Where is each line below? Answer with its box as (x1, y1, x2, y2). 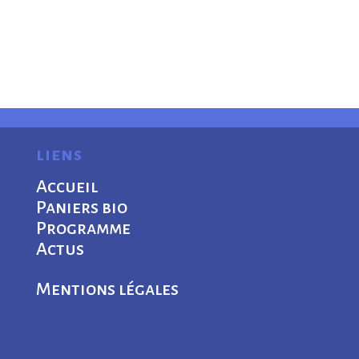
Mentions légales (35, 279, 179, 299)
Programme (35, 218, 131, 238)
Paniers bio (35, 197, 127, 217)
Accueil (35, 176, 98, 196)
